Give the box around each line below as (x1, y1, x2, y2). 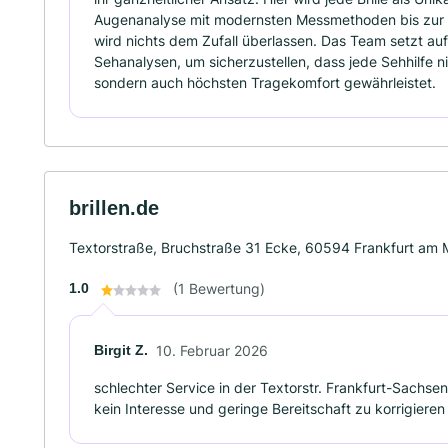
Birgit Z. (94, 342, 148, 358)
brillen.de (69, 197, 159, 219)
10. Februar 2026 (156, 342, 268, 359)
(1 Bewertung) (173, 280, 265, 297)
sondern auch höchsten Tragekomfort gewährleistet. (94, 74, 436, 91)
